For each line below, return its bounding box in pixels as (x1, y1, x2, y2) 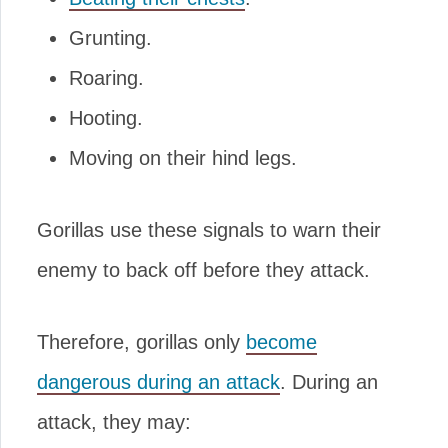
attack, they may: (37, 411, 191, 433)
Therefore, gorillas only (37, 331, 246, 353)
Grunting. (69, 27, 152, 49)
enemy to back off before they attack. (37, 259, 370, 281)
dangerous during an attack (37, 371, 280, 393)
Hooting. (69, 107, 143, 129)
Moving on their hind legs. (69, 147, 297, 169)
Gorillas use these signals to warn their (37, 219, 381, 241)
